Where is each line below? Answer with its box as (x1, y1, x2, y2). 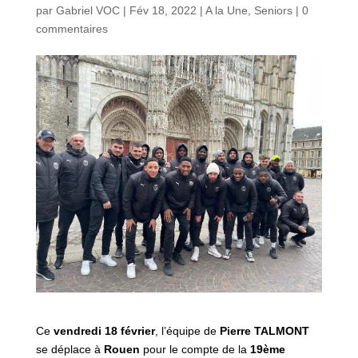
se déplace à (35, 343, 104, 356)
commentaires (35, 22, 108, 36)
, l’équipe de (154, 324, 217, 338)
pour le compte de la (139, 343, 250, 356)
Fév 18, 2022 (129, 4, 197, 18)
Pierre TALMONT (216, 324, 309, 338)
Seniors (253, 4, 292, 18)
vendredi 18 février (53, 324, 155, 338)
